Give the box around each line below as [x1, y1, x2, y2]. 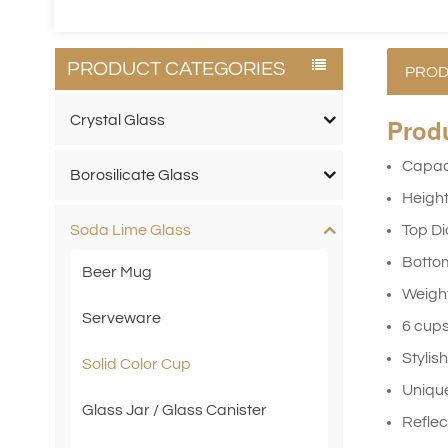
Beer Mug [81, 264, 152, 281]
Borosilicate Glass [69, 167, 199, 184]
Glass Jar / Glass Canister [81, 402, 267, 419]
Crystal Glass [69, 112, 165, 129]
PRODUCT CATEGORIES [66, 58, 285, 79]
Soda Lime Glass [69, 222, 191, 239]
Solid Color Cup [81, 356, 191, 373]
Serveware [81, 310, 161, 327]
